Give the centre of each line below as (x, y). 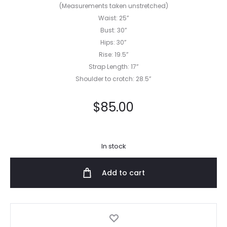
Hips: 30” (113, 42)
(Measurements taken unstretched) (113, 6)
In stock (113, 146)
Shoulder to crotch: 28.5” (113, 79)
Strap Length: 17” (113, 67)
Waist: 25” (113, 18)
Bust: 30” (113, 30)
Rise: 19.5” (113, 54)
